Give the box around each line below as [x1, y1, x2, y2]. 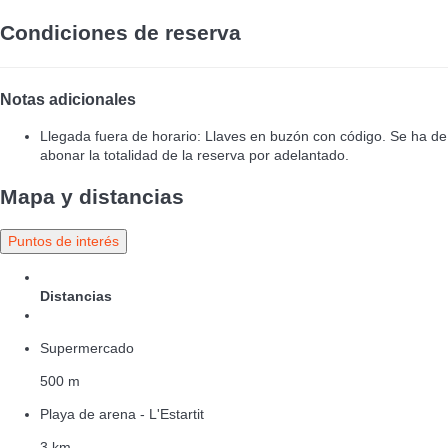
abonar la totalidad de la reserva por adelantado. [40, 146, 349, 163]
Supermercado [40, 339, 134, 356]
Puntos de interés [8, 232, 119, 249]
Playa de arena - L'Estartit [40, 405, 204, 422]
